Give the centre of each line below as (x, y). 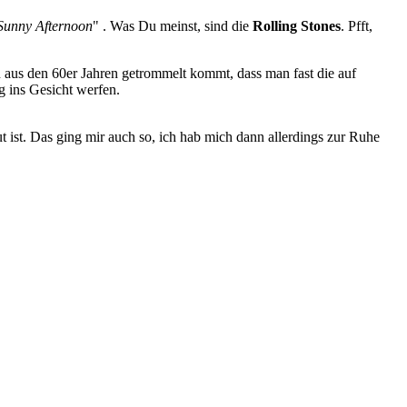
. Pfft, (357, 25)
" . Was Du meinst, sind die (173, 25)
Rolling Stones (297, 25)
